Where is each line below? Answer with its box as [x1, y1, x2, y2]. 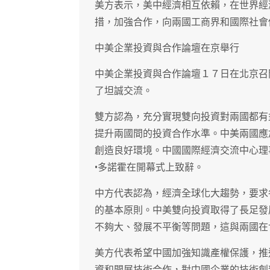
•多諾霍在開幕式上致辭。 [95, 162, 204, 174]
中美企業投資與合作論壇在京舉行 [95, 42, 239, 54]
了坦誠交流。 [95, 85, 152, 97]
